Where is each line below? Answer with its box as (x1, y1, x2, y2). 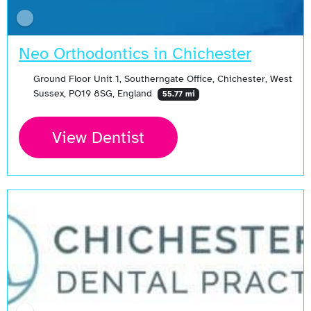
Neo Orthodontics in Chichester (19, 42, 251, 64)
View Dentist (52, 126, 144, 148)
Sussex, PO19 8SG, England (33, 86, 155, 99)
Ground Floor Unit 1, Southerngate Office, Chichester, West (33, 72, 292, 85)
